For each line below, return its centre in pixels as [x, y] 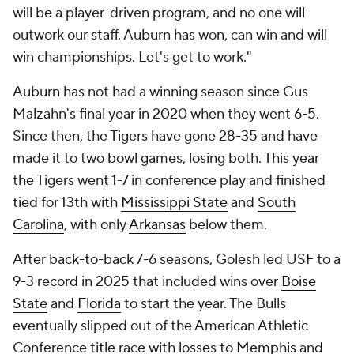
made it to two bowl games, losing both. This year [166, 158]
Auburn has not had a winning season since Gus [160, 92]
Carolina [38, 225]
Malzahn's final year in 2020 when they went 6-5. [166, 114]
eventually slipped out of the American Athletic [160, 326]
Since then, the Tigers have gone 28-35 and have [165, 136]
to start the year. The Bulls [203, 304]
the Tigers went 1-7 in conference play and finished [169, 181]
